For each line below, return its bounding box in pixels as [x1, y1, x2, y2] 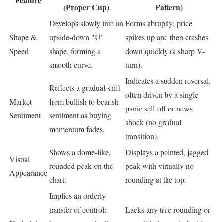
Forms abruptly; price [125, 18, 192, 29]
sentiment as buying [49, 110, 111, 121]
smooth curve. [49, 59, 93, 70]
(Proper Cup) [63, 1, 109, 13]
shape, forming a [49, 46, 101, 56]
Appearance [9, 167, 47, 178]
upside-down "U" [49, 32, 104, 43]
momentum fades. [49, 124, 105, 135]
